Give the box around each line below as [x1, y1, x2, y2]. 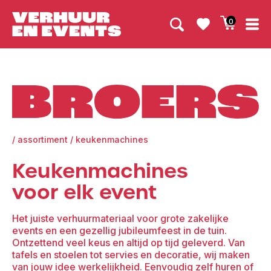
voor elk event [12, 179, 157, 206]
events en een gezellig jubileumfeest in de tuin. [12, 224, 227, 237]
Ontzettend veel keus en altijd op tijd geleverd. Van [12, 237, 245, 249]
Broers [11, 119, 42, 131]
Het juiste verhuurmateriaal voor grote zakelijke [12, 212, 229, 225]
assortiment [18, 134, 68, 145]
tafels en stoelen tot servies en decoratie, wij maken [12, 249, 250, 261]
